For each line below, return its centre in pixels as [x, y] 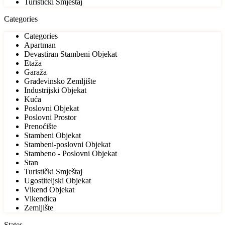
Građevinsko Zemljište [60, 81]
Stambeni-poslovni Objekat [67, 144]
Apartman [40, 45]
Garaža [35, 72]
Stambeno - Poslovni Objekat [71, 153]
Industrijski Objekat [55, 90]
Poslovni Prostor [50, 117]
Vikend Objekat [49, 189]
